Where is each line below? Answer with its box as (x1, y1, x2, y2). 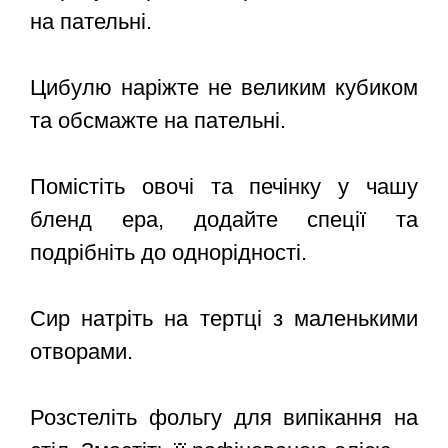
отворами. (30, 339, 133, 365)
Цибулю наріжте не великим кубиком (30, 75, 418, 101)
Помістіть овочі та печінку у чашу (30, 174, 418, 200)
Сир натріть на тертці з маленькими (30, 306, 418, 332)
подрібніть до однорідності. (30, 240, 307, 266)
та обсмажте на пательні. (30, 108, 286, 134)
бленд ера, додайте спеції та (30, 207, 418, 233)
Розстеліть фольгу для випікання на (30, 405, 418, 431)
